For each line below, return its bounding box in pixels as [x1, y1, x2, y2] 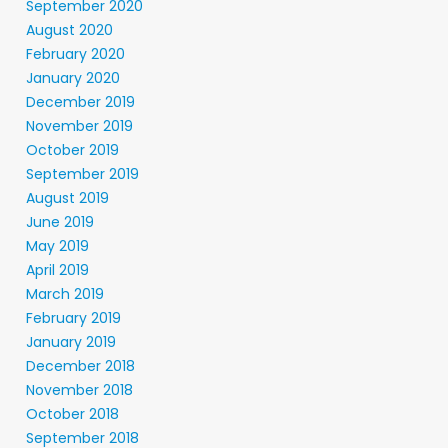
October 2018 [26, 404, 119, 424]
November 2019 [26, 116, 133, 136]
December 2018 [26, 356, 135, 376]
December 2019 [26, 92, 135, 112]
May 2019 [26, 236, 89, 256]
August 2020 [26, 20, 113, 40]
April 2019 [26, 260, 89, 280]
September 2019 [26, 164, 139, 184]
